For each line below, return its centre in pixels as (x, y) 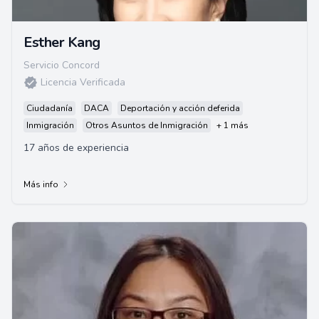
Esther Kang (62, 42)
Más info (41, 184)
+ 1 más (232, 125)
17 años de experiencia (76, 148)
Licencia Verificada (83, 82)
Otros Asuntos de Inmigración (147, 125)
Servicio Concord (62, 65)
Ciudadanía (49, 108)
